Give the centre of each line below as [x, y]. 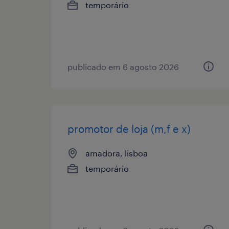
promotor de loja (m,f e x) [129, 129]
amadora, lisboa [117, 153]
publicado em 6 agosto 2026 [123, 66]
